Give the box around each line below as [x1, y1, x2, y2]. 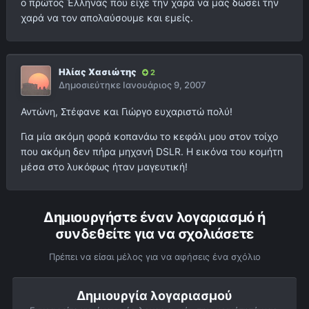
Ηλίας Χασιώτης [59, 66, 137, 78]
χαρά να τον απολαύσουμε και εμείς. [21, 12, 193, 24]
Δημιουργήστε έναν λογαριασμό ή [43, 209, 266, 226]
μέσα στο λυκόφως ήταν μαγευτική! [21, 161, 188, 173]
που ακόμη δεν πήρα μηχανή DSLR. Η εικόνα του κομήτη [21, 146, 283, 158]
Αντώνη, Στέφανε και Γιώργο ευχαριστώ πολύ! [21, 106, 232, 118]
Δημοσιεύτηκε [59, 79, 123, 91]
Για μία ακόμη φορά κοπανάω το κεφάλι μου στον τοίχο [21, 130, 278, 143]
